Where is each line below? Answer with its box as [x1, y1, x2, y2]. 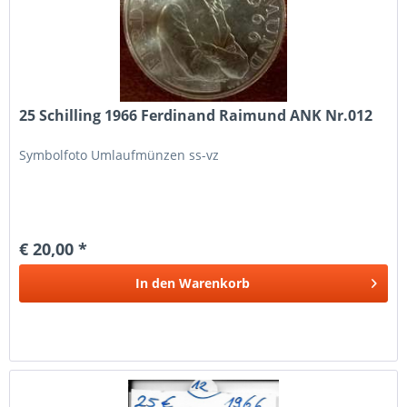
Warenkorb [179, 273, 251, 292]
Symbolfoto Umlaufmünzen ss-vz [19, 145, 220, 164]
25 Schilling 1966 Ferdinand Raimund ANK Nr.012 [19, 104, 373, 125]
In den [135, 273, 176, 292]
